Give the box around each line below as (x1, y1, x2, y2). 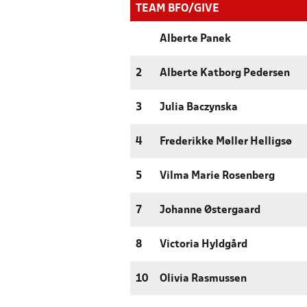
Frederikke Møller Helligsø (160, 137, 292, 147)
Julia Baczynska (160, 103, 238, 113)
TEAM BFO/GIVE (136, 3, 219, 14)
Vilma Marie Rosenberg (160, 171, 275, 182)
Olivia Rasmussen (160, 274, 247, 284)
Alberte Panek (160, 34, 231, 45)
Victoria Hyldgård (160, 240, 247, 250)
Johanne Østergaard (160, 206, 260, 216)
